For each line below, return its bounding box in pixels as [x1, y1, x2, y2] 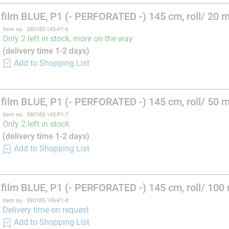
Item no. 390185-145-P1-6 [3, 26, 69, 33]
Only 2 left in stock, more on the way [3, 33, 135, 43]
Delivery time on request [3, 205, 89, 215]
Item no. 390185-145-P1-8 [3, 197, 69, 204]
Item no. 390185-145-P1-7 [3, 111, 69, 119]
